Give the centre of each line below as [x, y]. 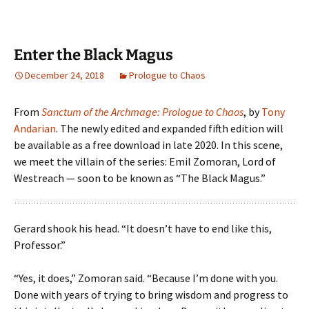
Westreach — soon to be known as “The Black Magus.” [140, 178]
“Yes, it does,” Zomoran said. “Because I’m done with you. [146, 278]
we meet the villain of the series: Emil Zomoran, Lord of [145, 161]
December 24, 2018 [64, 75]
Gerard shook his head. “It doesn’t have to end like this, [143, 228]
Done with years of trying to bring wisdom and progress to [151, 294]
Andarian [35, 128]
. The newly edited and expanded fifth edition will [170, 128]
